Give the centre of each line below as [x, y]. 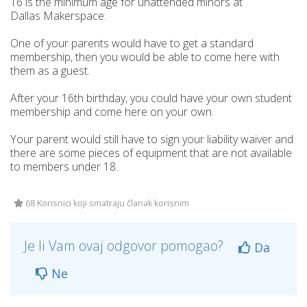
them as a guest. [50, 71]
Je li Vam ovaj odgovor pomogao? [125, 246]
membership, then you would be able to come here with [145, 57]
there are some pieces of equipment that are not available [151, 153]
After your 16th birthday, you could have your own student [151, 98]
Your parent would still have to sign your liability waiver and [152, 139]
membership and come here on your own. [112, 112]
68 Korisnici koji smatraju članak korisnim [106, 203]
